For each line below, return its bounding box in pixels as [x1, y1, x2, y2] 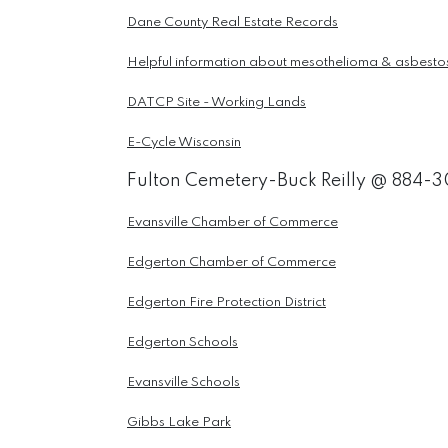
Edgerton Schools [127, 336, 238, 350]
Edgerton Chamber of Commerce [127, 256, 336, 270]
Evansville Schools [127, 376, 240, 390]
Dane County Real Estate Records [127, 16, 338, 30]
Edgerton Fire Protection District [127, 296, 326, 310]
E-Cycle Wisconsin [127, 136, 241, 150]
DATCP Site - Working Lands [127, 96, 306, 110]
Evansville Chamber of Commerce [127, 216, 338, 230]
